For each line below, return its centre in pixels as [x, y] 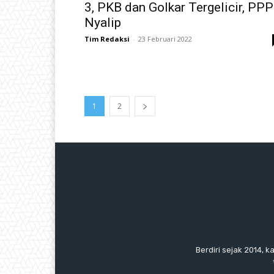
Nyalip [103, 22]
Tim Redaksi [107, 39]
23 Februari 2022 [165, 39]
